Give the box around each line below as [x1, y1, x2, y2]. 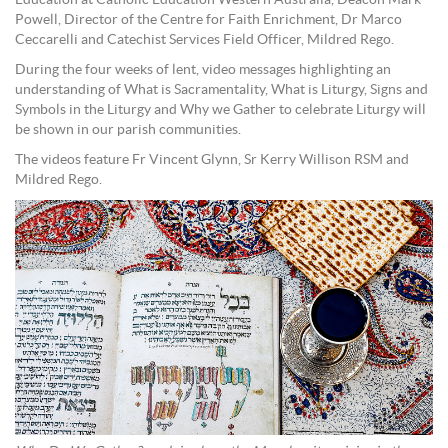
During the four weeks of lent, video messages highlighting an [15, 63, 391, 78]
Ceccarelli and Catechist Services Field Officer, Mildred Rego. [15, 33, 394, 48]
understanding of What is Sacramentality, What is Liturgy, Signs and [15, 83, 428, 98]
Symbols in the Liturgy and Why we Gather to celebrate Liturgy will [15, 103, 426, 118]
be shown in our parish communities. [15, 123, 241, 138]
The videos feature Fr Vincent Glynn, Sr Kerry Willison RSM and [15, 153, 409, 168]
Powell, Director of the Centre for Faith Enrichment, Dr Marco [15, 13, 402, 28]
